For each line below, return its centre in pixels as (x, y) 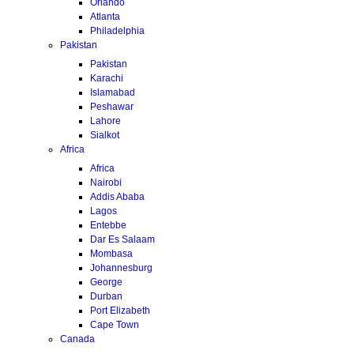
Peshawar (112, 106)
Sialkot (105, 135)
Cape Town (115, 324)
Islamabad (113, 92)
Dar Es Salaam (122, 239)
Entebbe (108, 225)
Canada (77, 339)
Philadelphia (117, 30)
